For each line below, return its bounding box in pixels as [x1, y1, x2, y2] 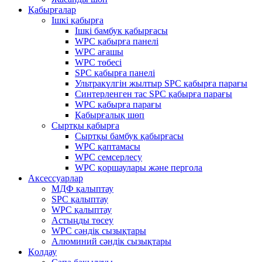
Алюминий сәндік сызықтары [51, 236, 171, 246]
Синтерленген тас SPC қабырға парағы [75, 89, 232, 99]
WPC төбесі [75, 57, 122, 67]
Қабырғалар [28, 5, 76, 15]
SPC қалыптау [51, 194, 108, 204]
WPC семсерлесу [75, 152, 142, 162]
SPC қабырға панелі [75, 68, 155, 78]
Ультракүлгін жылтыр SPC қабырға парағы [75, 78, 247, 88]
